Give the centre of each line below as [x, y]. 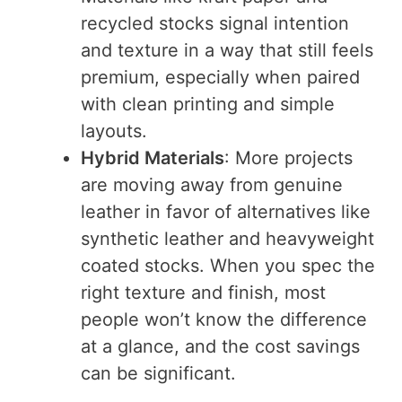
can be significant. [158, 373]
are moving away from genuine [212, 184]
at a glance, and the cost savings [220, 346]
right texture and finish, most [203, 292]
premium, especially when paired [220, 77]
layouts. [114, 131]
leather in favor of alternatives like [226, 211]
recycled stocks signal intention [215, 23]
